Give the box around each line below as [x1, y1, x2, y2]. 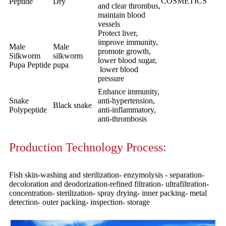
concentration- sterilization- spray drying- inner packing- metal [9, 189, 207, 198]
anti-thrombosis [98, 115, 147, 124]
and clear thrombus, [98, 2, 160, 11]
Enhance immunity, [98, 87, 159, 96]
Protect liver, [98, 29, 138, 38]
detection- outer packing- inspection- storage [9, 198, 150, 207]
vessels [98, 20, 120, 29]
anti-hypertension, [98, 96, 155, 105]
